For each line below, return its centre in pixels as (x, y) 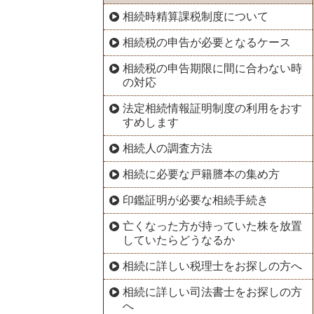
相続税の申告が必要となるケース (206, 42)
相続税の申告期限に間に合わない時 (212, 68)
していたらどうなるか (179, 240)
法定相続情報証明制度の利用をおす (212, 108)
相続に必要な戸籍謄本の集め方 (201, 174)
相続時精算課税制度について (195, 16)
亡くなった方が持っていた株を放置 (212, 226)
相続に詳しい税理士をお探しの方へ (212, 266)
